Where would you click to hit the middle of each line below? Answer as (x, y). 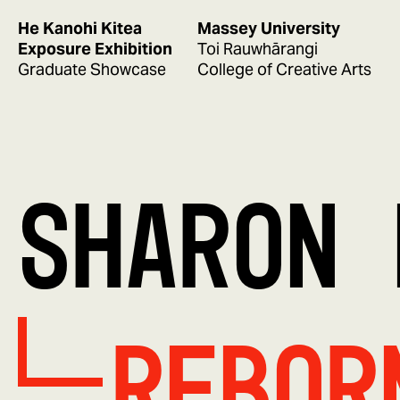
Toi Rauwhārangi (258, 49)
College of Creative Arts (284, 69)
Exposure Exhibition (95, 49)
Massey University (269, 28)
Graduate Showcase (92, 69)
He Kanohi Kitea (80, 28)
